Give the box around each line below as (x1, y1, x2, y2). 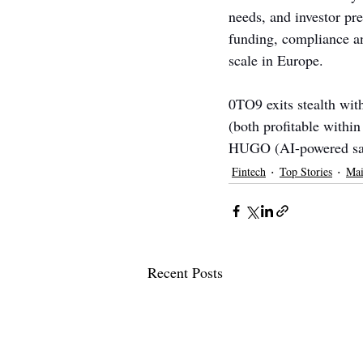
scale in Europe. (228, 50, 323, 70)
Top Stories (280, 163, 332, 179)
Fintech (232, 163, 266, 179)
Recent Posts (147, 263, 223, 282)
